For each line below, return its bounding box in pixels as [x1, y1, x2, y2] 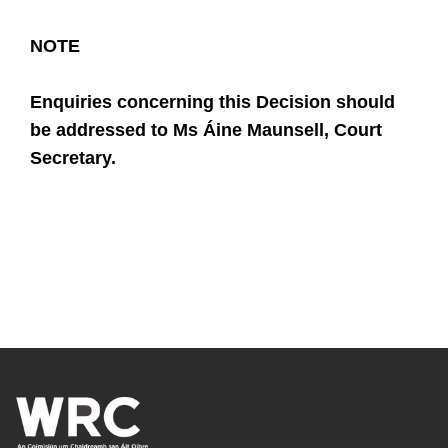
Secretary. [30, 148, 116, 169]
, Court [324, 120, 382, 141]
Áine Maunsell [198, 120, 324, 141]
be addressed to [30, 120, 173, 141]
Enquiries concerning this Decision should [30, 92, 395, 113]
